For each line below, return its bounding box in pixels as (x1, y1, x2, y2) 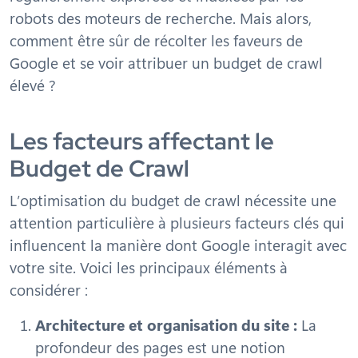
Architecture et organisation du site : (35, 314, 297, 335)
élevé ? (10, 74, 56, 95)
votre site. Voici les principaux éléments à (10, 257, 288, 277)
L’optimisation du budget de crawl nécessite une (10, 189, 336, 210)
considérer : (10, 279, 88, 300)
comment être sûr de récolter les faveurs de (10, 30, 303, 50)
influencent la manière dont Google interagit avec (10, 234, 347, 255)
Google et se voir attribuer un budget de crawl (10, 52, 323, 73)
